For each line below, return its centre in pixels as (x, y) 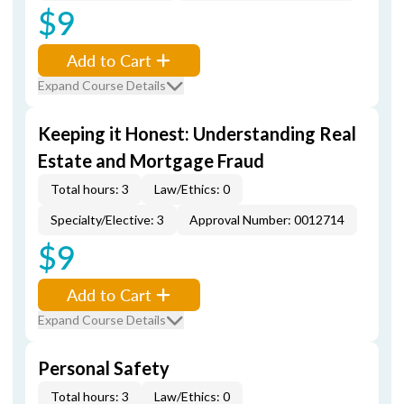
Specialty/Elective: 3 (107, 220)
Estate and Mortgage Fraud (151, 161)
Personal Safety (104, 368)
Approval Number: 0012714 (267, 220)
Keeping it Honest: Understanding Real (197, 133)
